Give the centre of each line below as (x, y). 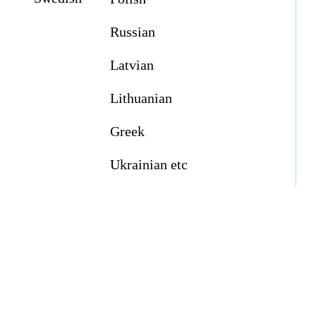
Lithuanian (139, 98)
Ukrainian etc (147, 165)
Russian (131, 32)
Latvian (130, 65)
